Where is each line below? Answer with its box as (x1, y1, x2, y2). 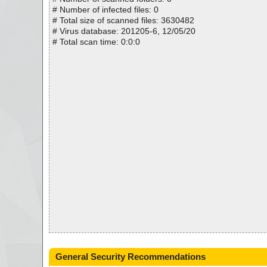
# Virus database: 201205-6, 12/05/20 (52, 26, 195, 36)
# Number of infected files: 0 (52, 5, 159, 14)
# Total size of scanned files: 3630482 (52, 15, 194, 25)
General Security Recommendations (55, 252, 206, 262)
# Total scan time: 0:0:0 (52, 37, 140, 46)
